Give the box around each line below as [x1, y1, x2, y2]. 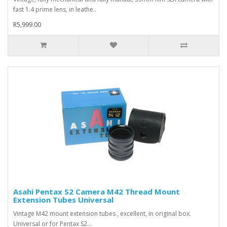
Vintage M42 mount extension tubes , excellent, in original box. [13, 209, 191, 218]
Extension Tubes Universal [13, 194, 113, 205]
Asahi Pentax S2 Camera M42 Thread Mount [13, 186, 180, 197]
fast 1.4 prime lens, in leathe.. [13, 5, 96, 14]
